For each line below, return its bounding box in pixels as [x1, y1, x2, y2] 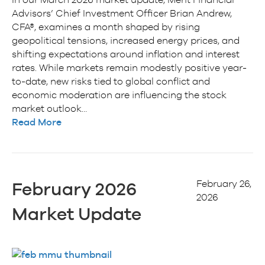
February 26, [196, 177, 252, 189]
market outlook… [12, 102, 87, 114]
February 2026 [12, 178, 137, 199]
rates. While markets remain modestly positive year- [12, 62, 247, 73]
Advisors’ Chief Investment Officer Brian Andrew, [12, 7, 232, 18]
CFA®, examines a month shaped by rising [12, 21, 200, 32]
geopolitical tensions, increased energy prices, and [12, 34, 240, 46]
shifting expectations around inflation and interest [12, 48, 240, 59]
